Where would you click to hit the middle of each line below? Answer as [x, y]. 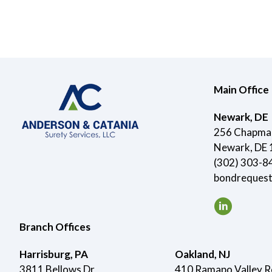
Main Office [241, 89]
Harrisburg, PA [54, 254]
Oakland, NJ [202, 254]
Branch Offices [55, 226]
